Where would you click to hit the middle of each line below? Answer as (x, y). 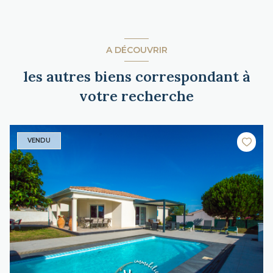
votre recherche (136, 96)
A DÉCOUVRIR (136, 50)
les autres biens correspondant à (136, 76)
